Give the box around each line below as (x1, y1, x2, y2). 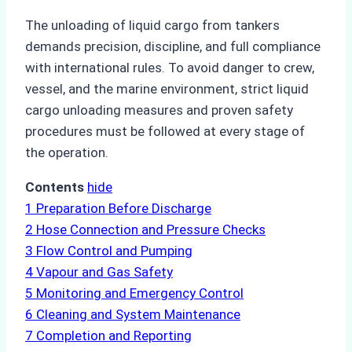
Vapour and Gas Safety (36, 264, 173, 280)
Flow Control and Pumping (36, 243, 192, 259)
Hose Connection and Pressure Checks (36, 222, 266, 238)
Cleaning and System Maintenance (36, 306, 240, 323)
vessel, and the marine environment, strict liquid (25, 81, 309, 97)
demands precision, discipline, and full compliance (25, 38, 321, 55)
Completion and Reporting (36, 328, 192, 344)
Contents (25, 179, 84, 196)
